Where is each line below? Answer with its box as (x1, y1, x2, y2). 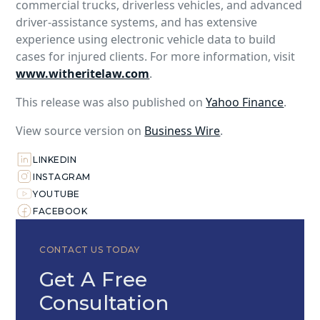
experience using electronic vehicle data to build (16, 31, 276, 48)
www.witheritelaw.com (16, 66, 150, 82)
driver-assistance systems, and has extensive (16, 14, 258, 31)
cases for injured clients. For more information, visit (16, 49, 296, 65)
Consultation (39, 291, 169, 316)
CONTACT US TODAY (39, 244, 140, 256)
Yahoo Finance (206, 94, 284, 111)
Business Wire (144, 123, 221, 139)
